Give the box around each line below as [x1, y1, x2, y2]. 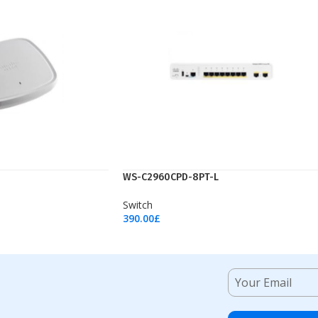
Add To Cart [123, 224, 174, 237]
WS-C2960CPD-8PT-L [123, 171, 219, 183]
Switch [123, 198, 153, 212]
